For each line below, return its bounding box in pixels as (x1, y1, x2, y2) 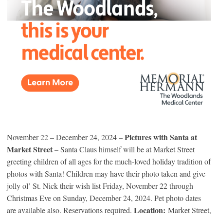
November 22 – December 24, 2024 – (7, 132, 125, 143)
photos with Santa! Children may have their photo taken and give (7, 168, 205, 179)
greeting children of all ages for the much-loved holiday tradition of (7, 156, 211, 167)
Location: (134, 204, 165, 216)
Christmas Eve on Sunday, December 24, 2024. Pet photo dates (7, 193, 201, 203)
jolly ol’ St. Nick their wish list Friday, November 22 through (7, 181, 193, 191)
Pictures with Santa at (125, 131, 197, 143)
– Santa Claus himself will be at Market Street (53, 144, 195, 155)
